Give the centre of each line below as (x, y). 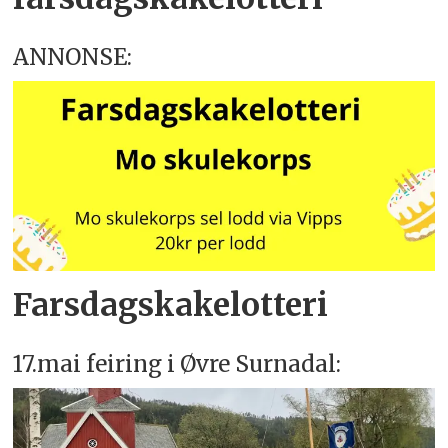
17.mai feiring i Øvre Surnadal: (177, 363)
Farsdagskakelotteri (171, 304)
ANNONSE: (73, 56)
